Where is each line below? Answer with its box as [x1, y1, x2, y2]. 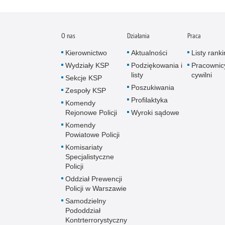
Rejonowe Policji [65, 108, 117, 117]
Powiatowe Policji [65, 130, 120, 139]
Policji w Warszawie [65, 184, 127, 192]
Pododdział [65, 206, 100, 214]
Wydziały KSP [65, 61, 109, 69]
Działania [127, 31, 150, 40]
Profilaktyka [131, 95, 168, 104]
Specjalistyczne [65, 152, 114, 161]
